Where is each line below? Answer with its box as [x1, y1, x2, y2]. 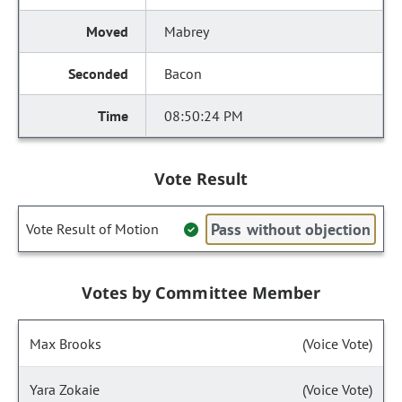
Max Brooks [30, 335, 101, 353]
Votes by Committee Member [82, 282, 320, 303]
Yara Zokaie [30, 380, 100, 398]
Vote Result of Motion [26, 220, 159, 238]
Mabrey [164, 22, 210, 40]
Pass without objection [211, 219, 371, 240]
